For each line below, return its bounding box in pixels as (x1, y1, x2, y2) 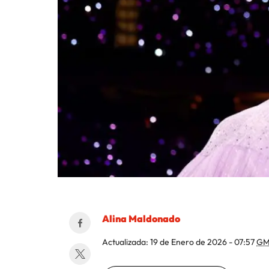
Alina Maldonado (102, 213, 180, 225)
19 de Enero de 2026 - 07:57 (150, 237, 256, 248)
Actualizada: (102, 237, 150, 248)
